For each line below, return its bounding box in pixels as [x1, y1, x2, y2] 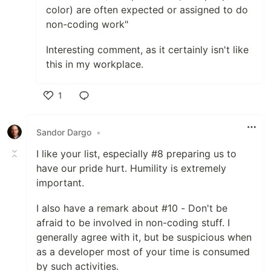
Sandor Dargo [36, 126, 91, 137]
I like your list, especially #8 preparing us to [36, 148, 237, 160]
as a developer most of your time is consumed [36, 246, 250, 258]
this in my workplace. [46, 58, 143, 71]
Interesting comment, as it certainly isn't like [46, 44, 249, 56]
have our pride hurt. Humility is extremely [36, 162, 226, 175]
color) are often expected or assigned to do [46, 4, 248, 16]
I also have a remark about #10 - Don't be [36, 202, 227, 215]
